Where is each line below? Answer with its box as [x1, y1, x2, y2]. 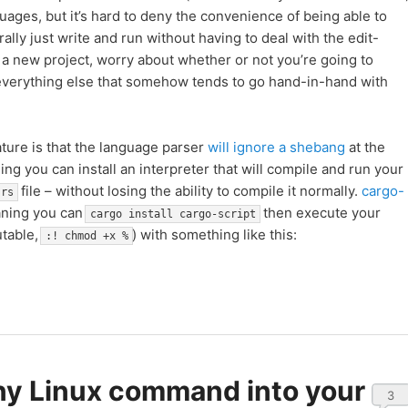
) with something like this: [131, 225, 297, 243]
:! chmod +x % [45, 229, 128, 242]
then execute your [259, 203, 381, 221]
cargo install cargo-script [89, 207, 256, 220]
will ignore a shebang [207, 138, 345, 156]
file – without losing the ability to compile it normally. [16, 181, 362, 199]
